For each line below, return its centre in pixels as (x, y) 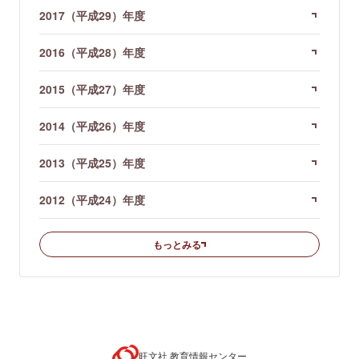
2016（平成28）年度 (92, 52)
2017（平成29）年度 (92, 15)
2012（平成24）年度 (92, 199)
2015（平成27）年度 (92, 89)
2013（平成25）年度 (92, 162)
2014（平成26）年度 (92, 125)
